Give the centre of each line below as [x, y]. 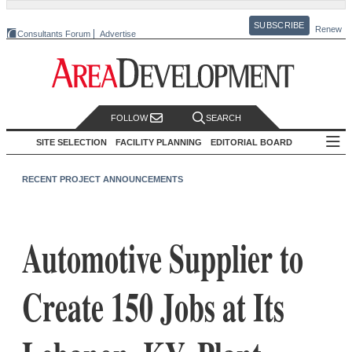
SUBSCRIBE [279, 26]
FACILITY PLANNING [159, 142]
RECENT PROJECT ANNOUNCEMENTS [103, 179]
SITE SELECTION [71, 142]
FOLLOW [130, 118]
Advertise [118, 33]
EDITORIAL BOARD [251, 142]
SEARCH [224, 118]
